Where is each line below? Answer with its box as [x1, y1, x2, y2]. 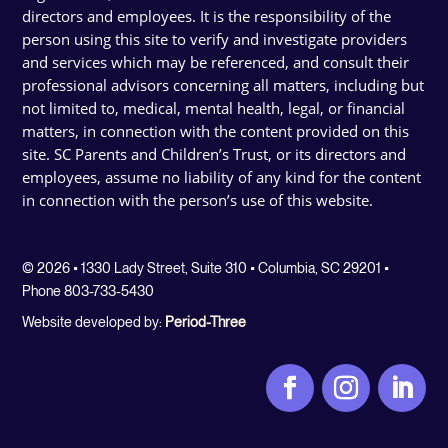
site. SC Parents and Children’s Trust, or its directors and [22, 144, 407, 165]
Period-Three [165, 314, 247, 331]
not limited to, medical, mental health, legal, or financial [22, 98, 406, 119]
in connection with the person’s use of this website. [22, 190, 374, 211]
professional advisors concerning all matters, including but [22, 75, 425, 96]
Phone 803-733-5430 [22, 283, 155, 300]
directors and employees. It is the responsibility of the [22, 6, 392, 27]
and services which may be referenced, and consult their [22, 52, 410, 73]
